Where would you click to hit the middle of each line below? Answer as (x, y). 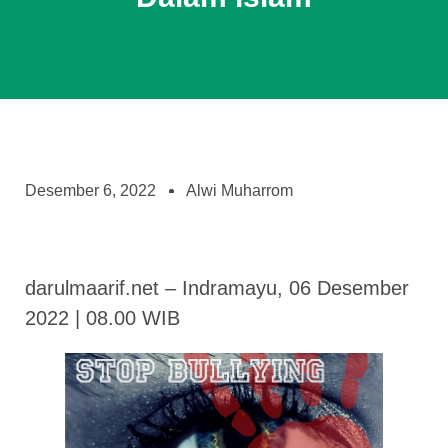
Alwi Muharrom (239, 190)
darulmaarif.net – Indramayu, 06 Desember (217, 288)
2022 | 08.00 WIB (102, 318)
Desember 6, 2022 (90, 190)
